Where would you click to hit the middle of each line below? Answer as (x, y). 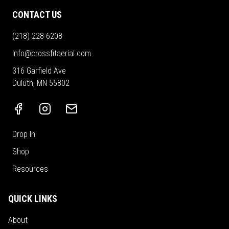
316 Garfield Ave (39, 71)
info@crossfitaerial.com (52, 53)
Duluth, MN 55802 (41, 83)
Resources (30, 169)
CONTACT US (37, 14)
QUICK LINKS (33, 198)
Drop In (24, 134)
